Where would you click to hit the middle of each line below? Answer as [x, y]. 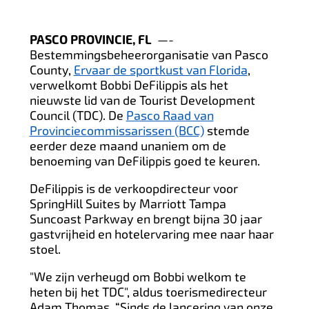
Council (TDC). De [78, 115]
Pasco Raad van [170, 115]
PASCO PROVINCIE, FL [90, 40]
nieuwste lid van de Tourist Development [142, 100]
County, [51, 70]
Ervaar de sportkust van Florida [160, 70]
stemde [227, 130]
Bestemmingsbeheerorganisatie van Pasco [149, 54]
